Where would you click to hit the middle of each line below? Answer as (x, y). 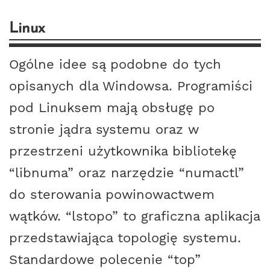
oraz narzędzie (126, 173)
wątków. (37, 216)
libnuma (41, 173)
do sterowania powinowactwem (112, 194)
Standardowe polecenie (88, 259)
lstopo (92, 216)
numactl (212, 173)
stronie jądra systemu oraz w (104, 129)
